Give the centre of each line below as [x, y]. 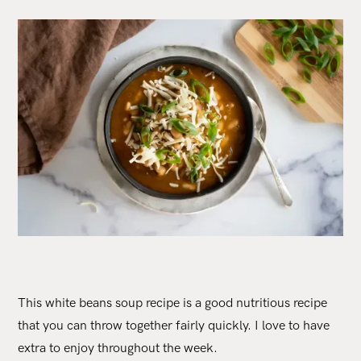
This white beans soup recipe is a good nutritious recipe [173, 303]
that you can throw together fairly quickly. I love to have [174, 326]
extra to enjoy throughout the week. [118, 348]
